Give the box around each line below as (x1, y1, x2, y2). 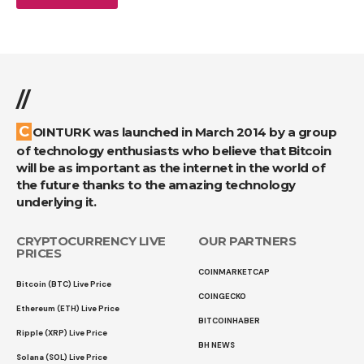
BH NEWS (198, 340, 235, 350)
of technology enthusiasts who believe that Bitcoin (16, 143, 331, 158)
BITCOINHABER (198, 315, 260, 326)
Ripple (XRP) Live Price (16, 327, 107, 338)
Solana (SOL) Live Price (16, 352, 107, 362)
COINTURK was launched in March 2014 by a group (19, 123, 29, 141)
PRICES (16, 245, 61, 261)
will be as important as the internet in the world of (16, 160, 325, 175)
